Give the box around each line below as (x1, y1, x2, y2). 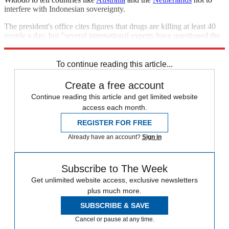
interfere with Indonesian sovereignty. (4, 5, 125, 14)
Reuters (155, 40, 179, 50)
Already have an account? (67, 133, 142, 141)
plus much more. (87, 187, 142, 195)
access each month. (82, 103, 147, 112)
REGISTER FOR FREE (77, 119, 152, 127)
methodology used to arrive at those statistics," (4, 40, 155, 50)
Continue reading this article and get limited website (31, 93, 198, 101)
